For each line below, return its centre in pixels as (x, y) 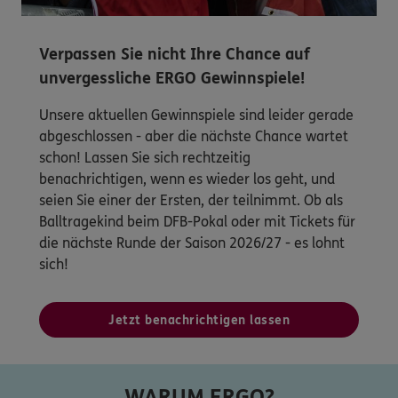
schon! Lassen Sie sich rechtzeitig (145, 158)
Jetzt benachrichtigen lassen (199, 321)
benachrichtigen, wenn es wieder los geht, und (187, 179)
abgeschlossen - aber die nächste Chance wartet (194, 137)
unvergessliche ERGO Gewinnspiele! (172, 79)
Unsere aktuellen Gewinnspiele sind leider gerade (196, 115)
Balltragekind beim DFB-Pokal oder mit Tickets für (197, 222)
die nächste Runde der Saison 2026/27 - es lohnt (192, 243)
